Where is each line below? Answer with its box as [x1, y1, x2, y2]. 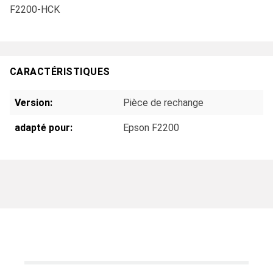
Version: [15, 96, 52, 108]
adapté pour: [15, 121, 73, 133]
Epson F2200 [123, 121, 179, 133]
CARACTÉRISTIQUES [10, 66, 110, 78]
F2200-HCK [10, 4, 60, 16]
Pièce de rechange [123, 96, 204, 108]
